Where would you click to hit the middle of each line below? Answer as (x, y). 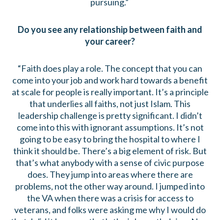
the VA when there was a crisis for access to (110, 198)
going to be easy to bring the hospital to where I (110, 139)
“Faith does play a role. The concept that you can (110, 69)
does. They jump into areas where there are (110, 175)
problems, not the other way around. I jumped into (110, 186)
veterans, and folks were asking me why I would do (110, 210)
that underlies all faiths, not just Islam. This (110, 104)
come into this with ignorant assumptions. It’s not (110, 127)
